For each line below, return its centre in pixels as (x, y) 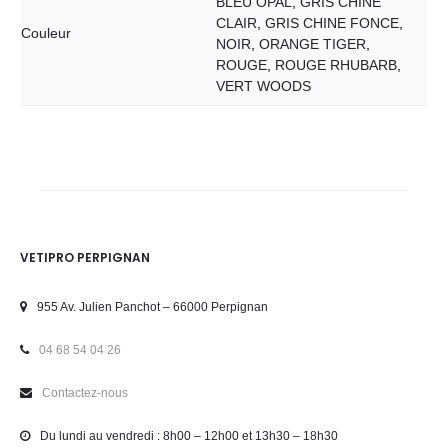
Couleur (46, 33)
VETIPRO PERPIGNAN (85, 257)
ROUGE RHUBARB (336, 65)
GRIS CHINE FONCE (332, 23)
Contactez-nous (85, 392)
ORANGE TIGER (312, 44)
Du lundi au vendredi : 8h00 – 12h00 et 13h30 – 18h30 (189, 435)
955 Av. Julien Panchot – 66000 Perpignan (152, 306)
